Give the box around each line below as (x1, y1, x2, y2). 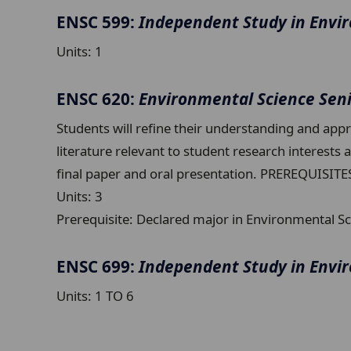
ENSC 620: (56, 87, 139, 110)
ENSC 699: (56, 255, 139, 277)
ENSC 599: (56, 10, 139, 33)
